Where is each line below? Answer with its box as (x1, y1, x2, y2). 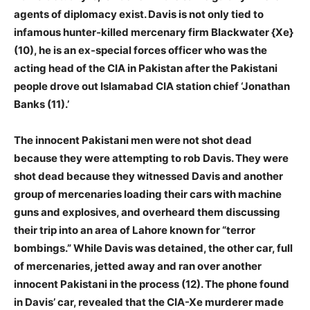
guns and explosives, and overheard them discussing (14, 205, 280, 219)
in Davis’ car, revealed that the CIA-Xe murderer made (14, 295, 284, 309)
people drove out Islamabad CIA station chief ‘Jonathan (14, 79, 290, 93)
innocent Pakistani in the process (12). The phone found (14, 277, 289, 291)
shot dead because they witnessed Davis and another (14, 169, 283, 183)
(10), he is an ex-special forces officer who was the (14, 43, 267, 57)
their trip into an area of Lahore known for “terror (14, 223, 255, 237)
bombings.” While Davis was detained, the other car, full (14, 241, 293, 255)
